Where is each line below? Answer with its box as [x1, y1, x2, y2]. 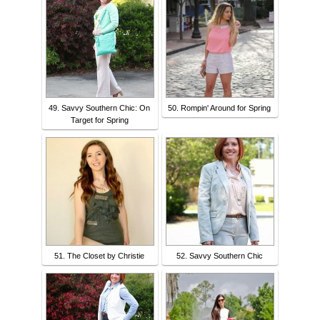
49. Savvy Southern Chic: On [49, 104, 150, 113]
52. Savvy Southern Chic [176, 251, 263, 261]
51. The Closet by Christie [54, 251, 144, 261]
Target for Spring [70, 116, 129, 125]
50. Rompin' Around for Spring [168, 104, 271, 113]
